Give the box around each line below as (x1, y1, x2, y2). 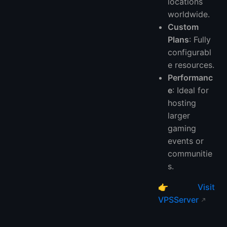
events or (168, 135, 204, 146)
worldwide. (168, 9, 210, 19)
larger (168, 110, 191, 121)
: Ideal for (172, 85, 209, 95)
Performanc (168, 72, 213, 83)
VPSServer (158, 194, 199, 205)
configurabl (168, 47, 212, 57)
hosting (168, 97, 197, 108)
